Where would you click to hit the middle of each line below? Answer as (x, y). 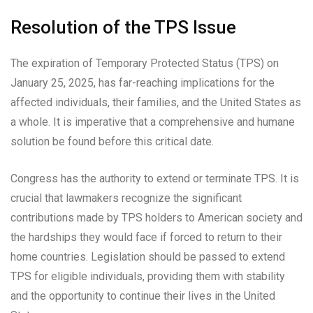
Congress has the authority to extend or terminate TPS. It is (155, 179)
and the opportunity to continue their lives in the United (143, 296)
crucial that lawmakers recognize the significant (126, 198)
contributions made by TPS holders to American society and (156, 218)
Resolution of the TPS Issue (123, 28)
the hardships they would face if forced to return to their (146, 238)
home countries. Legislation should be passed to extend (148, 257)
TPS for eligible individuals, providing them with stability (148, 277)
